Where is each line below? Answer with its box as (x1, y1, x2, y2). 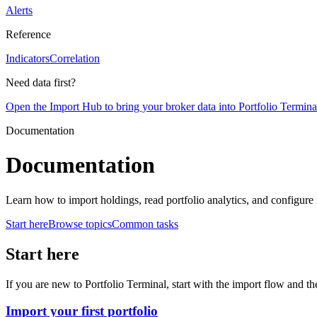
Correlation (50, 52, 100, 64)
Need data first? (6, 76, 76, 88)
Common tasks (112, 217, 178, 230)
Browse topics (48, 217, 112, 230)
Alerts (6, 4, 33, 16)
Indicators (6, 52, 50, 64)
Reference (6, 28, 51, 40)
